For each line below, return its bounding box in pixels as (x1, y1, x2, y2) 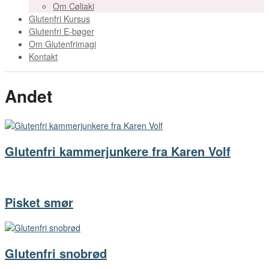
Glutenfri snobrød (5, 244, 107, 262)
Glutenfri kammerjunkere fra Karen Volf (5, 142, 231, 160)
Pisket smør (5, 193, 73, 211)
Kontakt (29, 50, 58, 62)
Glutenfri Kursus (29, 13, 90, 25)
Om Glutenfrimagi (29, 38, 96, 50)
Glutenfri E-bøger (29, 25, 94, 37)
